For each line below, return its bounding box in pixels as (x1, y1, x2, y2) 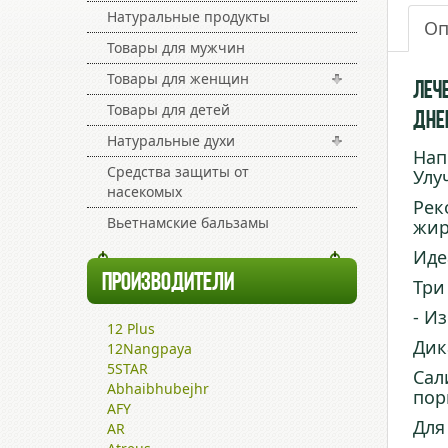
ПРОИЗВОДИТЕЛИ (102, 270, 234, 297)
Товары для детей (107, 100, 230, 119)
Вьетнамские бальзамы (107, 213, 269, 232)
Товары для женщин (107, 69, 249, 88)
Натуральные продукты (107, 7, 270, 26)
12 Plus (107, 319, 155, 338)
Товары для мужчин (107, 38, 245, 57)
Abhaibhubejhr (107, 379, 209, 398)
